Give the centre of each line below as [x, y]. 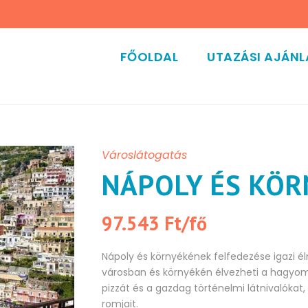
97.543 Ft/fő [155, 223]
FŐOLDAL [149, 57]
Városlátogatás [145, 155]
